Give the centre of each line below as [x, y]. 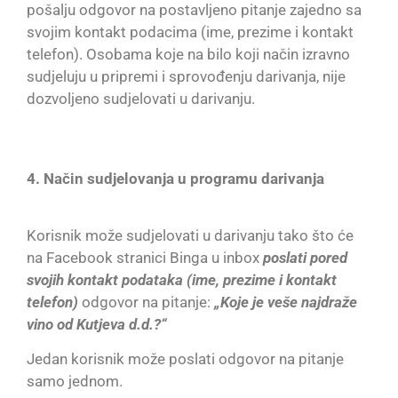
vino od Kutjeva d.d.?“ [97, 324]
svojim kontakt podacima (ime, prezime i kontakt [190, 32]
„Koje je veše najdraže [286, 302]
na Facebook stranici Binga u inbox [145, 257]
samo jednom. [75, 382]
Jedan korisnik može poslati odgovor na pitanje [185, 359]
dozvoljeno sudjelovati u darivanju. [141, 99]
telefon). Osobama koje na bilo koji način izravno [188, 55]
